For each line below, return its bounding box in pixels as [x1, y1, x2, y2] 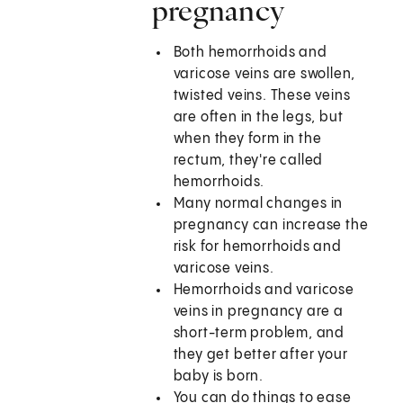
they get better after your [173, 347, 348, 363]
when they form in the [173, 131, 322, 148]
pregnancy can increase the [173, 218, 369, 234]
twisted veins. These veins [173, 88, 351, 104]
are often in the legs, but [173, 110, 344, 126]
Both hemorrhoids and [173, 45, 327, 61]
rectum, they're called [173, 153, 324, 169]
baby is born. [173, 369, 264, 385]
